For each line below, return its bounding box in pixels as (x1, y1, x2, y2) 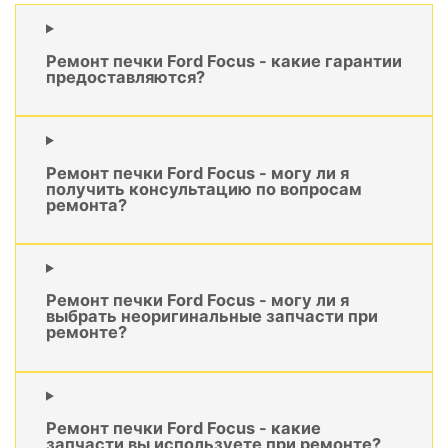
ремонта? (46, 194, 127, 215)
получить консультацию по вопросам (46, 178, 362, 199)
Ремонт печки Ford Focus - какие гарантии (46, 50, 402, 71)
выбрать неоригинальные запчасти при (46, 306, 378, 327)
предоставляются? (46, 66, 205, 87)
